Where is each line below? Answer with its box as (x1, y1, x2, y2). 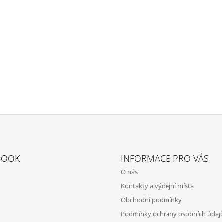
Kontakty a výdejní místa (121, 181, 194, 190)
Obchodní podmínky (121, 195, 182, 204)
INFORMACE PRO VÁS (121, 152, 209, 164)
